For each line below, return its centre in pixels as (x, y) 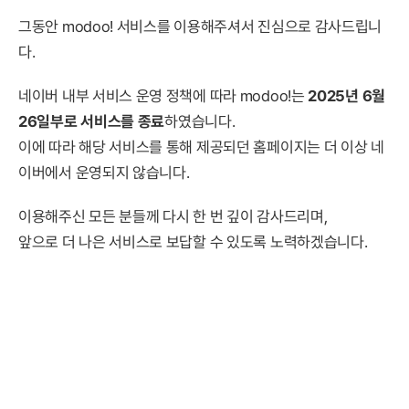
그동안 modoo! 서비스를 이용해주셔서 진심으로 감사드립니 (200, 26)
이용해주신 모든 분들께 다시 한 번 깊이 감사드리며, (173, 216)
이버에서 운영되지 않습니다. (104, 173)
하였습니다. (200, 121)
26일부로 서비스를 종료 (92, 121)
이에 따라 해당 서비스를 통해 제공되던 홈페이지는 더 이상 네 (201, 147)
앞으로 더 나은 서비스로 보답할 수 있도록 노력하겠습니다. (193, 242)
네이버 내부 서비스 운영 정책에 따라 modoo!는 (163, 96)
